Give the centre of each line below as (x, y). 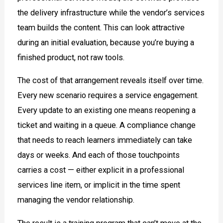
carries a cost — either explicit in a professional (101, 170)
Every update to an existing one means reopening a (107, 111)
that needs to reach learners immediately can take (105, 140)
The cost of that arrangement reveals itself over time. (111, 81)
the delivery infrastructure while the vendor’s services (111, 13)
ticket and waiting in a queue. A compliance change (107, 125)
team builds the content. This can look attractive (101, 28)
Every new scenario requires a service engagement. (108, 96)
